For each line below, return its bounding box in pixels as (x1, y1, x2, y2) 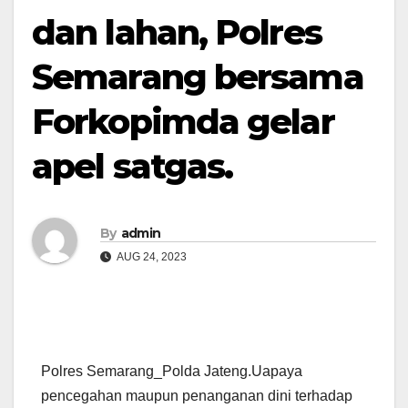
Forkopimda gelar (32, 100, 334, 143)
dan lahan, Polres (32, 11, 321, 54)
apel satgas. (32, 145, 233, 188)
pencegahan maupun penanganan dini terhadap (41, 388, 352, 404)
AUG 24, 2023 (115, 250, 187, 263)
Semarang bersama (32, 56, 363, 98)
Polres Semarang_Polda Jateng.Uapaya (41, 363, 302, 380)
